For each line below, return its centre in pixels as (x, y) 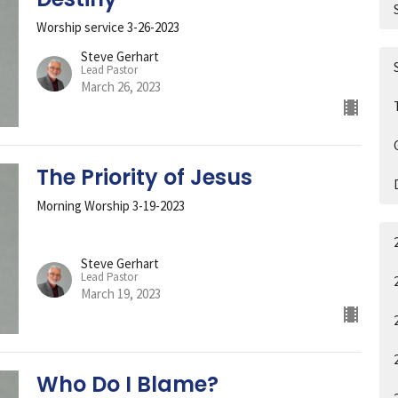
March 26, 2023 (120, 87)
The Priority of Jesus (144, 178)
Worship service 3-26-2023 (107, 27)
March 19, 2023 (120, 293)
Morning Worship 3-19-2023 (110, 206)
